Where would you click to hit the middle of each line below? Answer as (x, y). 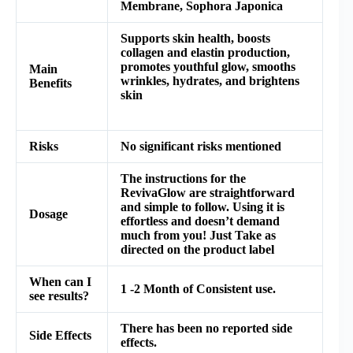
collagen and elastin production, (205, 52)
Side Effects (60, 335)
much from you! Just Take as (198, 235)
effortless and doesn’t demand (200, 221)
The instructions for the (183, 178)
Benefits (50, 83)
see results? (59, 296)
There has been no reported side (206, 328)
